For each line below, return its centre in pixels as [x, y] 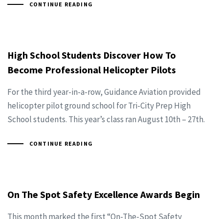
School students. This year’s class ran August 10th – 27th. [106, 120]
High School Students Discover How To [92, 55]
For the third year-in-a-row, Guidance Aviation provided [104, 92]
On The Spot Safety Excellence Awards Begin [104, 195]
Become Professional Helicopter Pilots [92, 70]
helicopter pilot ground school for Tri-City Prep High [99, 106]
